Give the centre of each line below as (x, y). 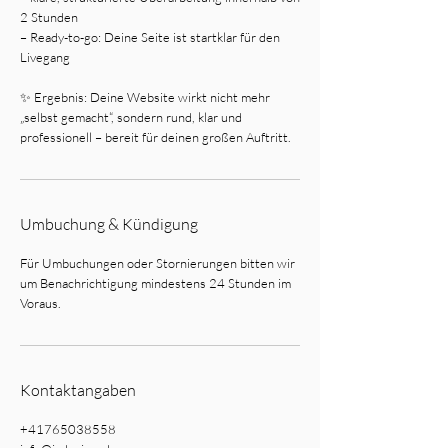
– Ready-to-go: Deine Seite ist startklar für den (150, 37)
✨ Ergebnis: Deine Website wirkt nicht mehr (145, 97)
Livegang (45, 57)
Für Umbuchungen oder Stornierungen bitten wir (157, 263)
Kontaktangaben (78, 390)
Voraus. (40, 303)
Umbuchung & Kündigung (109, 224)
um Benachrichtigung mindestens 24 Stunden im (155, 283)
